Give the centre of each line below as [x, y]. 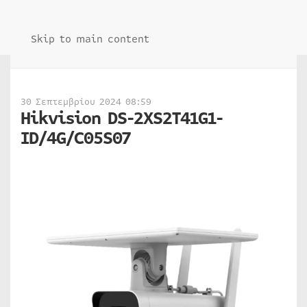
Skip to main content [90, 39]
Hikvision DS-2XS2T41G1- [122, 119]
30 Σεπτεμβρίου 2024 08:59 [86, 102]
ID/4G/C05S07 [75, 138]
